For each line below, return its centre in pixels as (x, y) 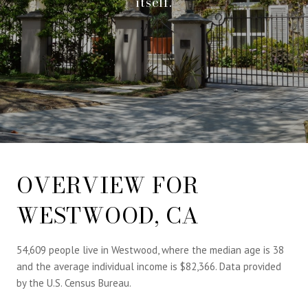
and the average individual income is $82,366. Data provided (149, 266)
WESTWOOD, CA (108, 215)
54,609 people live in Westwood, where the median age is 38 (150, 250)
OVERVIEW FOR (108, 185)
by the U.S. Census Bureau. (74, 283)
